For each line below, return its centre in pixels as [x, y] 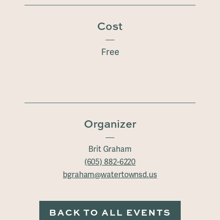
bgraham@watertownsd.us [110, 175]
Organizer [110, 124]
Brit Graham [110, 150]
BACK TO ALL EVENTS [110, 212]
